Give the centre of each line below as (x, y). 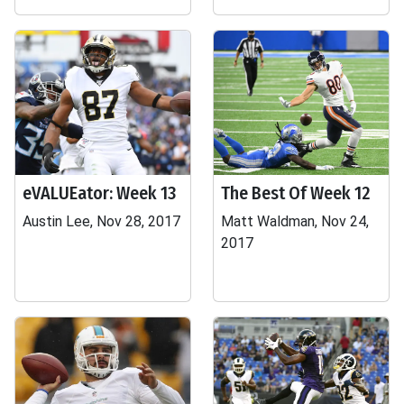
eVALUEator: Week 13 (99, 193)
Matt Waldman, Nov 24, (295, 221)
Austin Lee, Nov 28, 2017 (101, 221)
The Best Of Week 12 (296, 193)
